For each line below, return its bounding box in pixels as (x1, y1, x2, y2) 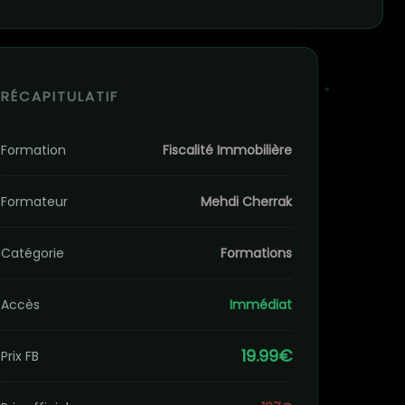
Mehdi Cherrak (201, 193, 292, 211)
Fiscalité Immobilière (163, 141, 292, 159)
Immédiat (230, 296, 292, 314)
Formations (221, 244, 292, 262)
